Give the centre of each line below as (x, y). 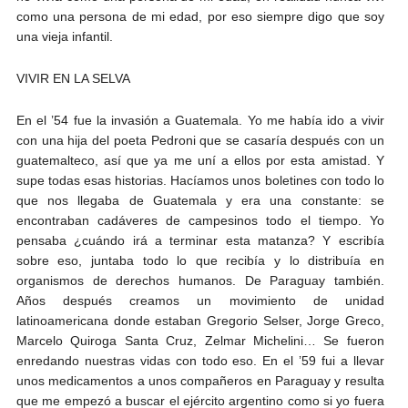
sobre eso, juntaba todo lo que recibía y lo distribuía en (200, 260)
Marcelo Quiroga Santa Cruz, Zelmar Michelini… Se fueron (200, 340)
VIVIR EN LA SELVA (73, 78)
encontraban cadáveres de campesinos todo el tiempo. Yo (200, 220)
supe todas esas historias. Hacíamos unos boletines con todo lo (200, 180)
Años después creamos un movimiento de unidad (200, 300)
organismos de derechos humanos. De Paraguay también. (200, 280)
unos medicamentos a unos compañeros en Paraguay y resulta (200, 380)
